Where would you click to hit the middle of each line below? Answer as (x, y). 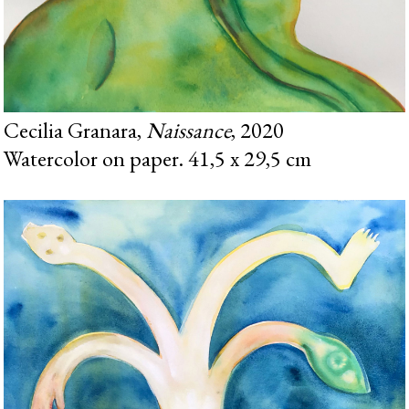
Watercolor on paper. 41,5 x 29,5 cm (158, 159)
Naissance (189, 131)
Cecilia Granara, (75, 131)
